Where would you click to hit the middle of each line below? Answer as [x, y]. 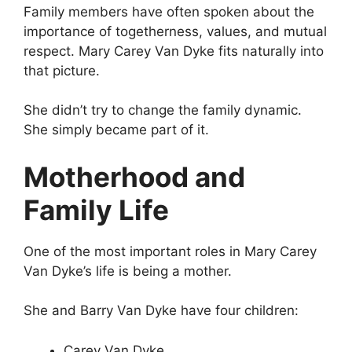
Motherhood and [134, 176]
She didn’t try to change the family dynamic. [163, 110]
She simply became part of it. [116, 130]
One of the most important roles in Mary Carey [170, 251]
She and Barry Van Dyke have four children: [161, 311]
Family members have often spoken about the [169, 11]
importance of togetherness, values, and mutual [175, 31]
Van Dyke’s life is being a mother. [128, 271]
